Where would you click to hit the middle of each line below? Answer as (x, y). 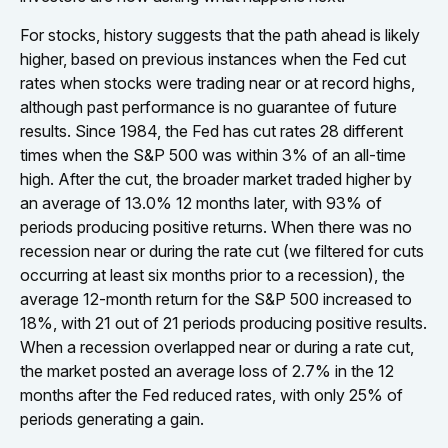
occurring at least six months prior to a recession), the (212, 274)
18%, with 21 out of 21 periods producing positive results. (223, 322)
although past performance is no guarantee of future (208, 106)
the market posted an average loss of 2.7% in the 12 (207, 370)
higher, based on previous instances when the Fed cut (213, 58)
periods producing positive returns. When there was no (216, 226)
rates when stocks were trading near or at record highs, (217, 82)
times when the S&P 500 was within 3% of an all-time (213, 154)
